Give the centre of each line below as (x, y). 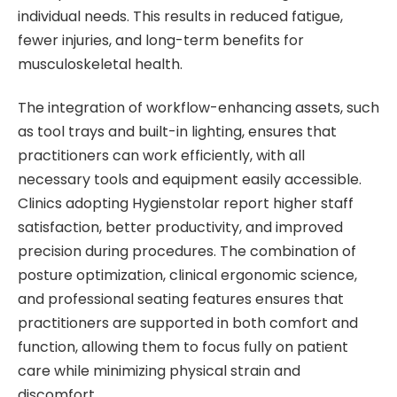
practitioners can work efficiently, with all (161, 155)
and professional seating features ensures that (181, 299)
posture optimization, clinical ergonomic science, (187, 275)
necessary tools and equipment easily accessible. (190, 179)
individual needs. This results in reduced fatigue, (180, 16)
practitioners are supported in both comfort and (188, 323)
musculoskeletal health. (100, 64)
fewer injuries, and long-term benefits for (161, 40)
